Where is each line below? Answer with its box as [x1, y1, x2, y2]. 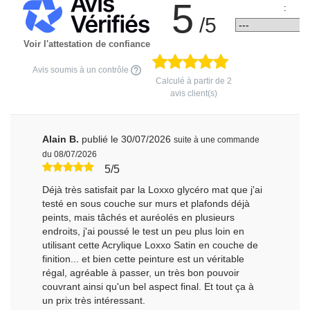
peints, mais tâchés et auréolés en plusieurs [42, 211, 235, 223]
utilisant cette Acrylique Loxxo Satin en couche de [42, 239, 259, 250]
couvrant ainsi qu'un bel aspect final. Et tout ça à [42, 280, 255, 292]
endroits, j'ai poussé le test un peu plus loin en [42, 225, 245, 237]
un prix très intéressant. [42, 294, 146, 306]
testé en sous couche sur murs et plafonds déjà [42, 197, 250, 209]
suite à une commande [174, 134, 260, 145]
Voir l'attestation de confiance [23, 38, 150, 49]
